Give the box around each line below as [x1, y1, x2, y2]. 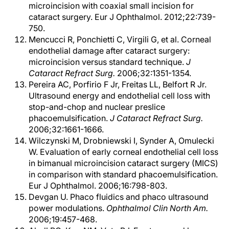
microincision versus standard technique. [29, 57, 186, 67]
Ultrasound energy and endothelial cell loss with [29, 90, 210, 101]
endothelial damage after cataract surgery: [29, 45, 190, 56]
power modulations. [29, 203, 106, 213]
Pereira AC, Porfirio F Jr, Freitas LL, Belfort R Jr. [29, 79, 207, 89]
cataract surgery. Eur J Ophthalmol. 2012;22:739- [29, 12, 216, 22]
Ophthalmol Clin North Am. [106, 203, 208, 213]
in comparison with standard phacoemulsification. [29, 169, 218, 179]
